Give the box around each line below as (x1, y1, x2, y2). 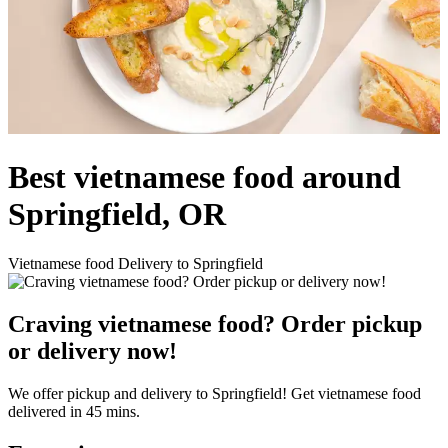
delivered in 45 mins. (8, 402, 140, 420)
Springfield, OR (8, 196, 226, 233)
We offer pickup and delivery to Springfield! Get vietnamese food (8, 384, 421, 402)
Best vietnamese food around (8, 159, 401, 196)
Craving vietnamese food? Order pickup (8, 310, 422, 337)
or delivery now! (8, 337, 177, 364)
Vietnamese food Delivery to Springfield (8, 254, 263, 272)
